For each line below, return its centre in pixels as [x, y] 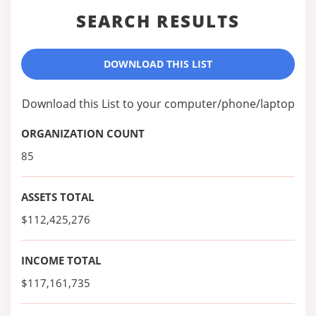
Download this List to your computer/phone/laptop [158, 104]
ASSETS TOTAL [57, 197]
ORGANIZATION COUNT [83, 133]
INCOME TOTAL [61, 260]
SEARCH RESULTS [158, 21]
